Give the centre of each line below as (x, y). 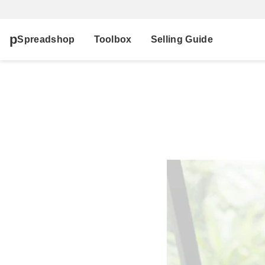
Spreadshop (46, 39)
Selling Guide (182, 39)
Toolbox (113, 39)
